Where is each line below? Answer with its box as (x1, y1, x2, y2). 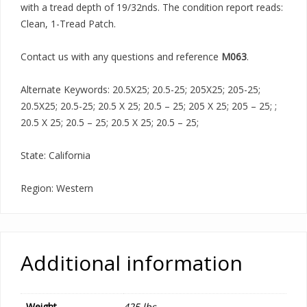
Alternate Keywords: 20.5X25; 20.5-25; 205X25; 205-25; (21, 83, 260, 96)
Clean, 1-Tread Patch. (21, 17, 116, 30)
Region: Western (21, 182, 93, 195)
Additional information (21, 249, 243, 277)
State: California (21, 149, 90, 162)
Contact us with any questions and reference (21, 50, 221, 63)
